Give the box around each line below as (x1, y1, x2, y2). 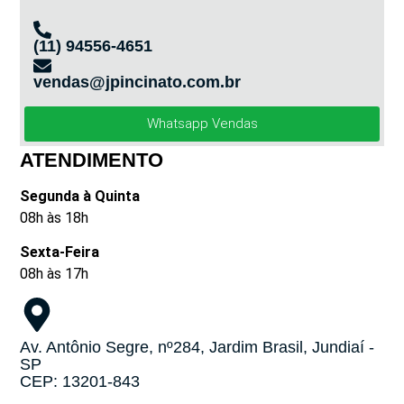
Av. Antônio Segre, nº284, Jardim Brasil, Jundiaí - (20, 338, 375, 357)
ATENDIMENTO (20, 148, 164, 171)
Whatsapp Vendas (146, 115, 258, 132)
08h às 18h (20, 208, 89, 226)
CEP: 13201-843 (20, 372, 141, 391)
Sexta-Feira (20, 243, 100, 261)
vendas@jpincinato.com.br (33, 72, 242, 91)
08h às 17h (20, 264, 89, 282)
